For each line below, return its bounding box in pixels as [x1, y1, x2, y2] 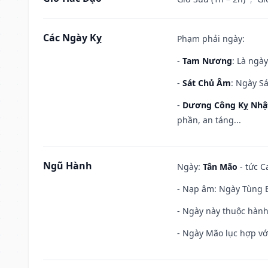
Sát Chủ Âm [182, 77, 231, 89]
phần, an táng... [177, 114, 241, 126]
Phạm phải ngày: [177, 32, 245, 44]
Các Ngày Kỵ [43, 31, 102, 44]
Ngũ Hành [43, 159, 92, 172]
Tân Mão [203, 160, 237, 172]
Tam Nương [182, 54, 232, 66]
